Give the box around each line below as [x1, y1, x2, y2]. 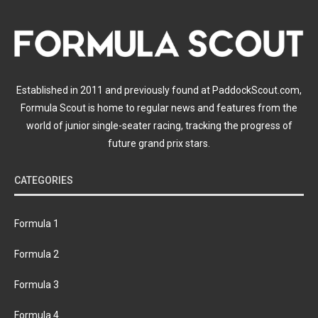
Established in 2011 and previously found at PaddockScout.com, [16, 84, 302, 96]
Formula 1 [14, 217, 59, 229]
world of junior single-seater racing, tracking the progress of [26, 119, 292, 131]
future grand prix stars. [108, 137, 210, 149]
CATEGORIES [14, 174, 73, 186]
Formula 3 [14, 278, 59, 290]
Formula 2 [14, 248, 59, 260]
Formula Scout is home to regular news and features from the [21, 102, 297, 114]
